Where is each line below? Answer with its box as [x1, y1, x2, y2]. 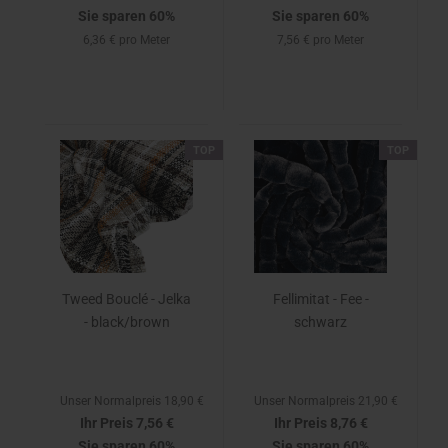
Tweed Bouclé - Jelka [62, 291, 191, 307]
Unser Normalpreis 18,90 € [60, 394, 204, 408]
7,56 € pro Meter [277, 33, 364, 47]
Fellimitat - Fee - [272, 291, 369, 307]
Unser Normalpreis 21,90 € [254, 394, 398, 408]
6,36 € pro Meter [83, 33, 170, 47]
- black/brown [83, 314, 170, 330]
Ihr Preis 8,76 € [273, 415, 368, 431]
